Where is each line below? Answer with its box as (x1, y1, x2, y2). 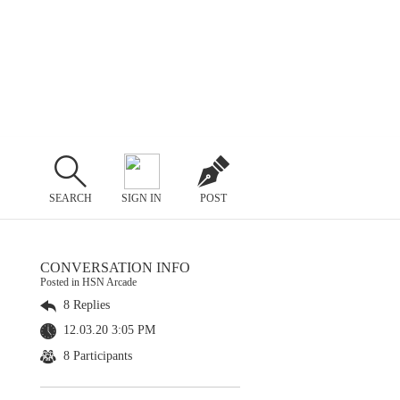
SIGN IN (121, 191, 162, 204)
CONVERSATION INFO (40, 260, 190, 275)
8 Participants (60, 348, 132, 362)
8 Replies (60, 298, 110, 312)
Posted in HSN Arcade (40, 276, 137, 288)
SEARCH (48, 191, 92, 204)
